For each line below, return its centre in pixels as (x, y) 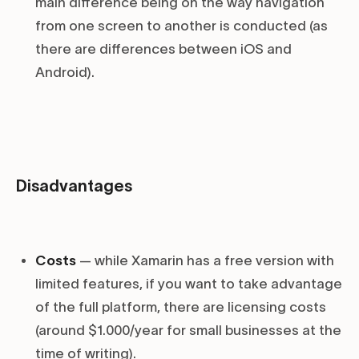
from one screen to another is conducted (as (182, 26)
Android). (65, 73)
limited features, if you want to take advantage (189, 284)
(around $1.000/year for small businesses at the (188, 331)
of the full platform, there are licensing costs (181, 307)
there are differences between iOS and (163, 49)
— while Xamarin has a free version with (205, 261)
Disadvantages (74, 186)
